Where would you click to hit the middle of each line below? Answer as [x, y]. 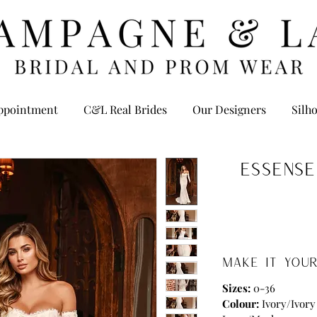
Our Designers [229, 109]
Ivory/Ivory [287, 304]
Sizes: [236, 288]
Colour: [241, 304]
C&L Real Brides [125, 109]
